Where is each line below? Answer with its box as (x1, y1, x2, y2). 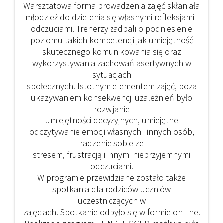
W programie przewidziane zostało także (37, 172, 186, 184)
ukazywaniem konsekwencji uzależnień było (31, 92, 192, 104)
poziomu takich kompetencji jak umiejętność (30, 34, 193, 46)
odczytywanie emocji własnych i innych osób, (29, 126, 194, 138)
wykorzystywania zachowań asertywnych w (32, 57, 191, 69)
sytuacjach (92, 69, 131, 81)
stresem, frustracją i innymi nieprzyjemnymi (33, 149, 190, 161)
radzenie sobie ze (79, 137, 144, 149)
